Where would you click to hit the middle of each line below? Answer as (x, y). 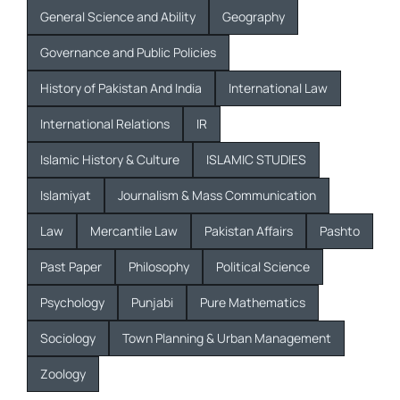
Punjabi (152, 302)
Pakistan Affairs (248, 230)
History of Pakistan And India (121, 87)
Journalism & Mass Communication (217, 195)
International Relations (104, 123)
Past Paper (71, 266)
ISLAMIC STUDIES (256, 159)
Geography (253, 16)
